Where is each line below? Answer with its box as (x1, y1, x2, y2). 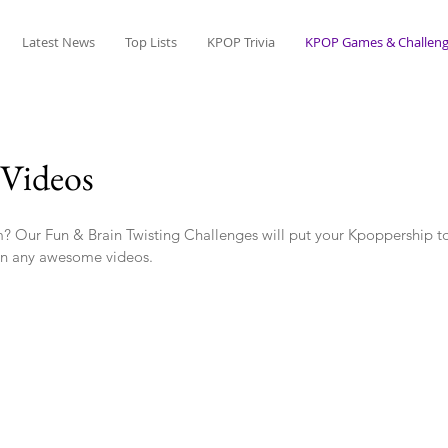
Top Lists (124, 33, 177, 51)
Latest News (21, 33, 95, 51)
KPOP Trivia (206, 33, 275, 51)
